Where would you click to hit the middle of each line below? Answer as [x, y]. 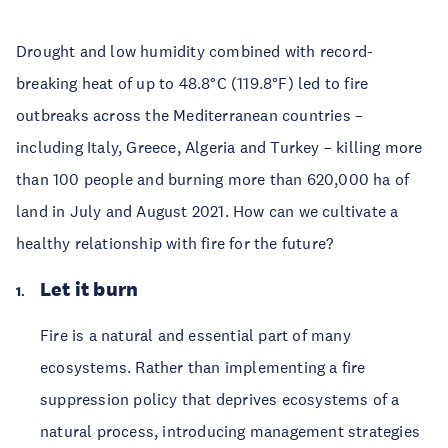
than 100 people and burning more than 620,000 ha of [213, 179]
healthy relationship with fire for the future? [175, 243]
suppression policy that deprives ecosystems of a [220, 399]
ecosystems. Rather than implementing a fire [203, 367]
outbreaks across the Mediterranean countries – [190, 115]
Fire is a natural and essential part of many [195, 335]
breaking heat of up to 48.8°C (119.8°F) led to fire [192, 83]
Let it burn [89, 289]
